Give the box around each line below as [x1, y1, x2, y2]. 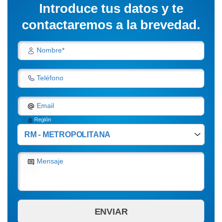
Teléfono [35, 74, 63, 82]
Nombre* [35, 46, 64, 55]
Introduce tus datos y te [39, 1, 183, 16]
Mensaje [35, 157, 63, 166]
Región [33, 116, 51, 123]
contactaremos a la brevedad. [22, 17, 200, 33]
